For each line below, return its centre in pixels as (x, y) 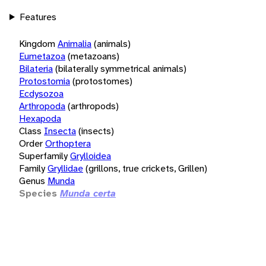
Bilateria (36, 68)
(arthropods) (93, 106)
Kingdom (37, 43)
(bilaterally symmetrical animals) (121, 68)
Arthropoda (42, 106)
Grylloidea (91, 156)
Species (38, 193)
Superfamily (43, 156)
